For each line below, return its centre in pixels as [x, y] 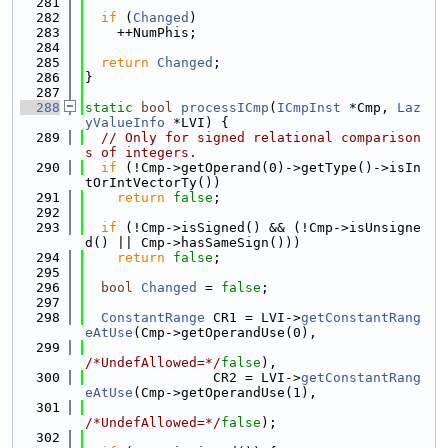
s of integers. [141, 152]
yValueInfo [125, 122]
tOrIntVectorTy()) [153, 182]
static [109, 107]
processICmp [225, 107]
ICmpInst [309, 107]
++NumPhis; [141, 32]
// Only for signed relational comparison [261, 137]
